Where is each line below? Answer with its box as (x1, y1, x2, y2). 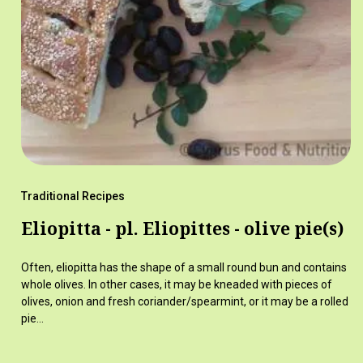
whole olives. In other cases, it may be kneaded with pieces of (20, 278, 332, 292)
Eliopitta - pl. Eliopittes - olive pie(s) (20, 217, 344, 241)
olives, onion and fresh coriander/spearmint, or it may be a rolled (20, 295, 348, 309)
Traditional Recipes (20, 190, 125, 203)
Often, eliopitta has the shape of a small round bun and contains (20, 261, 347, 275)
